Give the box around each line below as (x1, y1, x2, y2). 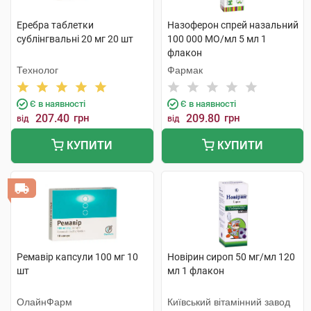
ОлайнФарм (17, 296, 72, 308)
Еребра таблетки (17, 19, 94, 31)
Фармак (167, 65, 203, 76)
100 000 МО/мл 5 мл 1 (167, 33, 267, 44)
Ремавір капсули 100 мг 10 (17, 251, 138, 262)
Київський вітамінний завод (167, 296, 290, 308)
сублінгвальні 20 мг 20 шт (17, 33, 133, 44)
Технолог (17, 65, 58, 76)
